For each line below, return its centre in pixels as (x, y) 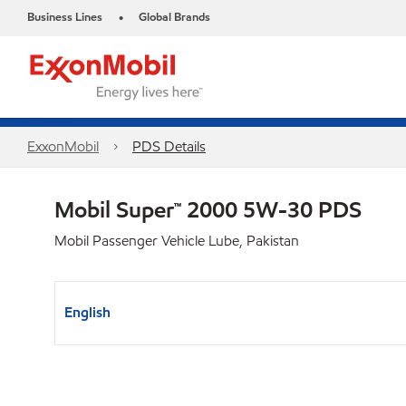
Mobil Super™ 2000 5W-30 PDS (208, 209)
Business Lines (65, 17)
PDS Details (169, 146)
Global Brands (174, 17)
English (87, 312)
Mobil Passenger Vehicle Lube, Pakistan (177, 241)
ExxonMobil (63, 146)
